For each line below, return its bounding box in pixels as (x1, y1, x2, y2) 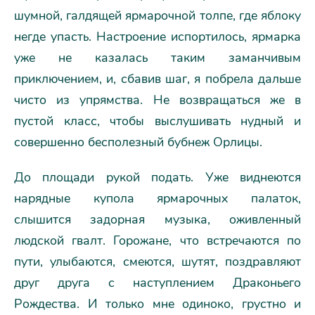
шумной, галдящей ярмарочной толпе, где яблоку (14, 7, 301, 24)
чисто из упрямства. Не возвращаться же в (14, 91, 301, 108)
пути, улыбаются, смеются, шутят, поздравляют (14, 253, 301, 270)
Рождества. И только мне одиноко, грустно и (14, 295, 301, 312)
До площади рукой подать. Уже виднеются (14, 169, 301, 186)
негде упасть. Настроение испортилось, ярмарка (14, 28, 301, 45)
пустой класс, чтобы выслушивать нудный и (14, 112, 301, 129)
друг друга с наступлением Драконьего (14, 274, 301, 291)
